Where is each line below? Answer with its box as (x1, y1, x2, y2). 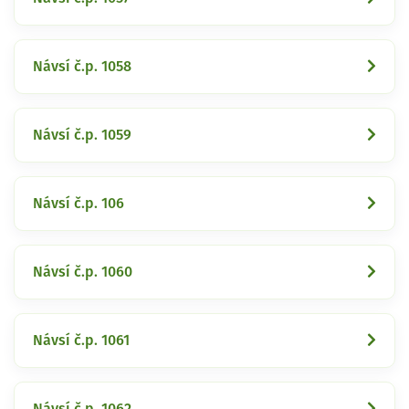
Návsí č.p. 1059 (33, 127, 131, 142)
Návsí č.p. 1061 (33, 332, 130, 348)
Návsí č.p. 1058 (33, 58, 131, 74)
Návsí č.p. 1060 (33, 264, 132, 279)
